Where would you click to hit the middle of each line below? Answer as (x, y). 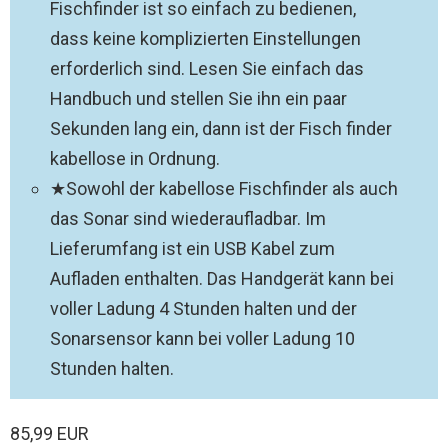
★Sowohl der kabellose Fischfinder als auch (224, 188)
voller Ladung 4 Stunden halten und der (203, 308)
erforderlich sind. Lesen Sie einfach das (207, 68)
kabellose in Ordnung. (135, 158)
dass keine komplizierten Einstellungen (205, 38)
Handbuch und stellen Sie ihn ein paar (198, 98)
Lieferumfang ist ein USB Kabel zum (192, 248)
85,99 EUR (49, 433)
